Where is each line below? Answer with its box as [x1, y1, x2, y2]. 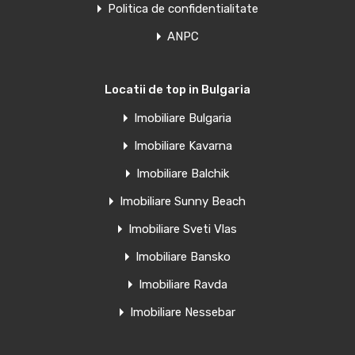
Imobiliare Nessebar [130, 305, 235, 319]
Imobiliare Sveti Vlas [128, 222, 237, 236]
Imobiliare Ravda [138, 277, 227, 292]
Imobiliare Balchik [136, 166, 229, 181]
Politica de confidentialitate [107, 2, 258, 16]
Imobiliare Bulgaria [134, 111, 231, 125]
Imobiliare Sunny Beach [120, 194, 246, 208]
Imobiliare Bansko [135, 250, 231, 264]
